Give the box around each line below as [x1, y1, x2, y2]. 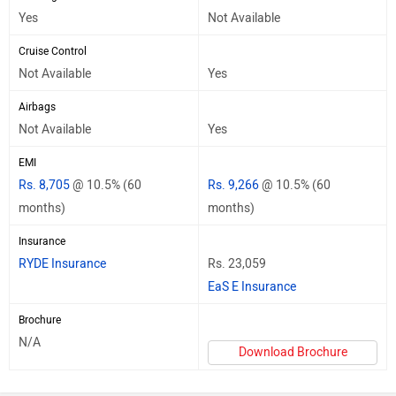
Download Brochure [238, 344, 347, 360]
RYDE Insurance [19, 255, 106, 271]
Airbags [19, 100, 56, 113]
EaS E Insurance [208, 278, 296, 294]
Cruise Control [19, 44, 87, 57]
